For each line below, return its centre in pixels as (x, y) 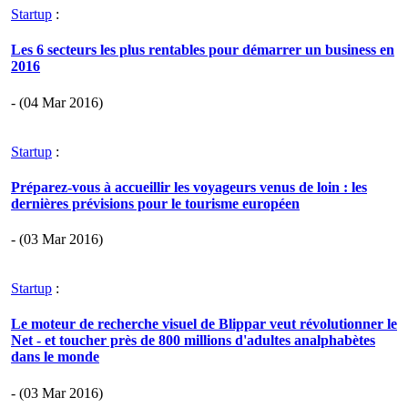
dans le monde (55, 357)
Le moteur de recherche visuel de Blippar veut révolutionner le (204, 324)
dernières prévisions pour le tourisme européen (155, 203)
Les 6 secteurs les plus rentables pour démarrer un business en (203, 50)
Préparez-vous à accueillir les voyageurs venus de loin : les (189, 187)
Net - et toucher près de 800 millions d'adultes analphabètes (193, 341)
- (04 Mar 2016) (57, 102)
